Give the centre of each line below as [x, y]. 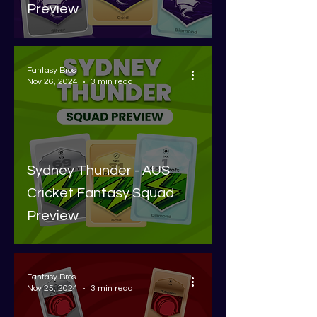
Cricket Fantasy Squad [100, 193]
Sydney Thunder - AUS [98, 171]
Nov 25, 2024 [52, 288]
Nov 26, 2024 [52, 82]
